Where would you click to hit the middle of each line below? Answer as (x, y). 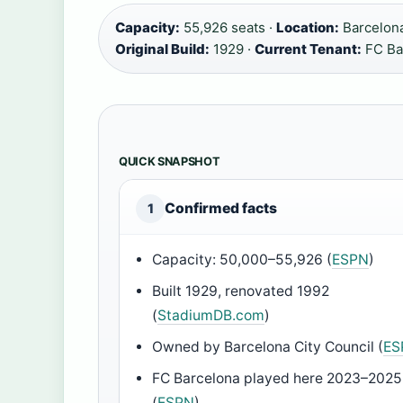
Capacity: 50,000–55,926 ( (242, 260)
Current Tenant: (308, 49)
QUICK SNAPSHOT (170, 162)
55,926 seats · (228, 28)
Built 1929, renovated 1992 (241, 291)
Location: (308, 28)
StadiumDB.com (211, 316)
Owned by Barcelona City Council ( (268, 347)
